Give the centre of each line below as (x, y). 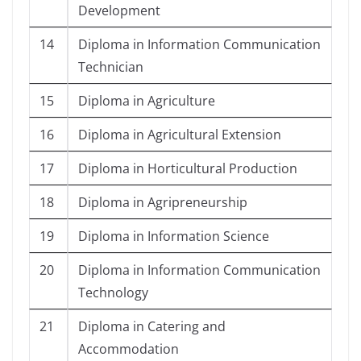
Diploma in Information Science (174, 237)
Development (119, 11)
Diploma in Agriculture (147, 101)
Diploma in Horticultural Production (188, 169)
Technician (111, 67)
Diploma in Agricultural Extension (180, 135)
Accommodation (129, 349)
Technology (113, 293)
